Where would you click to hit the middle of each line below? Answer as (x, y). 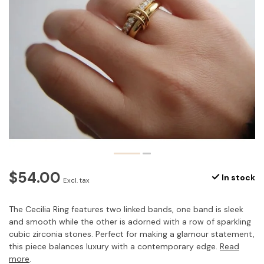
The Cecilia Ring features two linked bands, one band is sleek (126, 209)
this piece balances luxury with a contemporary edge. (114, 247)
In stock (237, 178)
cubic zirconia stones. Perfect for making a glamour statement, (132, 234)
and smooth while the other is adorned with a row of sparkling (130, 222)
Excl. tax (76, 181)
